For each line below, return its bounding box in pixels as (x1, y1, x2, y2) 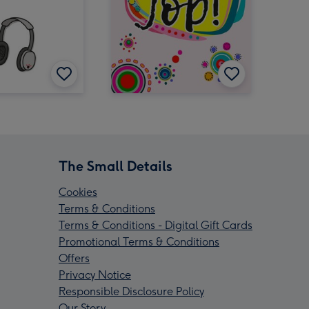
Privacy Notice (59, 268, 131, 281)
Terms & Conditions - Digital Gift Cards (59, 218, 252, 232)
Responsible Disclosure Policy (59, 284, 204, 298)
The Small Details (59, 157, 172, 175)
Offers (59, 251, 90, 265)
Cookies (59, 185, 97, 199)
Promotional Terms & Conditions (59, 235, 219, 248)
